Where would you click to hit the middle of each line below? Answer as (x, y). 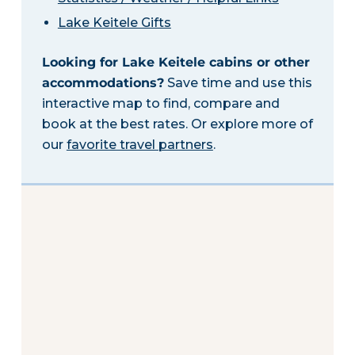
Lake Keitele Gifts (114, 22)
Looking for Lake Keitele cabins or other (176, 62)
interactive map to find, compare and (160, 103)
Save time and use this (238, 82)
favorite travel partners (139, 144)
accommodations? (103, 82)
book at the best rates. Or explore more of (177, 124)
